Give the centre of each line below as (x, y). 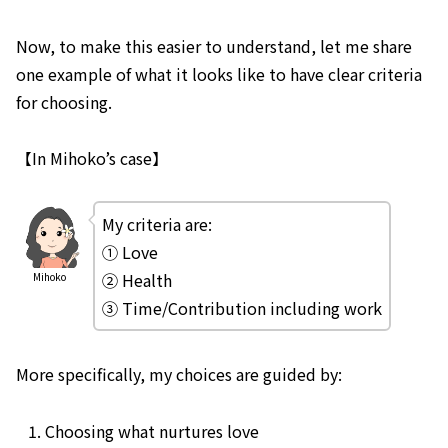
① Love (129, 252)
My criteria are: (156, 224)
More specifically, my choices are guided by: (179, 374)
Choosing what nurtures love (152, 430)
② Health (136, 280)
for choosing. (64, 101)
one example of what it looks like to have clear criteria (219, 73)
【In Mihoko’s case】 (92, 158)
